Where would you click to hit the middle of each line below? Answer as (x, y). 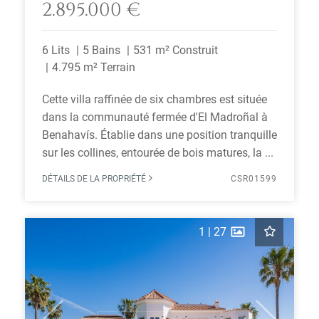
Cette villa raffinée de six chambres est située (155, 99)
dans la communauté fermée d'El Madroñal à (155, 117)
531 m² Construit (176, 50)
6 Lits (56, 50)
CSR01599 (254, 179)
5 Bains (101, 50)
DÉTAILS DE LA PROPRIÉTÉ (95, 179)
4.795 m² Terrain (94, 67)
